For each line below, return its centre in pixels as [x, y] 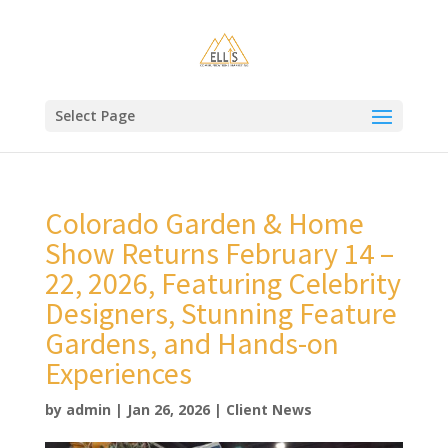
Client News [268, 409]
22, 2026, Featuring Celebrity [222, 283]
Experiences [118, 373]
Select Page [94, 115]
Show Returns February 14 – [219, 253]
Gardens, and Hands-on [191, 343]
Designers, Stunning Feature [220, 313]
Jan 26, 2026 [168, 409]
